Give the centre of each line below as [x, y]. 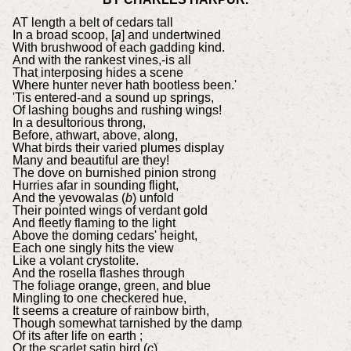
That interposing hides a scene [98, 73]
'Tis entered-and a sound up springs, [113, 98]
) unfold [153, 198]
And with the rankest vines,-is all [101, 60]
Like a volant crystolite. [75, 261]
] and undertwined [171, 35]
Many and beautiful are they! [90, 161]
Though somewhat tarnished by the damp [127, 324]
